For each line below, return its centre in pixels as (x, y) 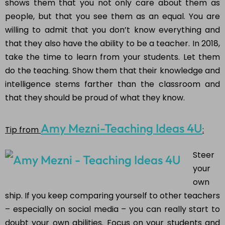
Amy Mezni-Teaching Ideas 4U (122, 128)
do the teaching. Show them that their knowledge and (113, 71)
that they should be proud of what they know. (95, 98)
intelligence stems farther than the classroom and (113, 84)
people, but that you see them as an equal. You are (113, 17)
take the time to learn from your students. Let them (113, 57)
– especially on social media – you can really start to (113, 209)
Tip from (23, 130)
